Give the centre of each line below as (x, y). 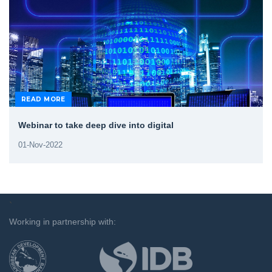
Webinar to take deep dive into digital (96, 125)
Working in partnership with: (63, 222)
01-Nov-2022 (40, 145)
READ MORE (43, 99)
